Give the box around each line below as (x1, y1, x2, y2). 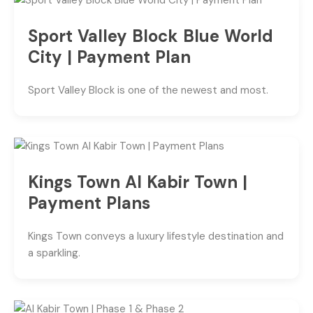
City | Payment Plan (28, 45, 191, 68)
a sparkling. (28, 245, 80, 260)
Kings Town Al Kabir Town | (28, 170, 247, 193)
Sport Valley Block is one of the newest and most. (28, 82, 268, 97)
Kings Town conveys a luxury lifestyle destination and (28, 228, 284, 243)
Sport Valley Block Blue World (28, 24, 273, 47)
